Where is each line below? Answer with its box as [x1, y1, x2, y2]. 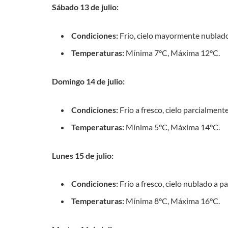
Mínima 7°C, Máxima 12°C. [124, 48, 220, 58]
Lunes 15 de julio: [52, 150, 113, 160]
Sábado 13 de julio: [52, 2, 119, 12]
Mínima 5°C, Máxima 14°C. [124, 122, 220, 132]
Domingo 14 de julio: [52, 76, 125, 86]
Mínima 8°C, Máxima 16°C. [124, 196, 220, 206]
